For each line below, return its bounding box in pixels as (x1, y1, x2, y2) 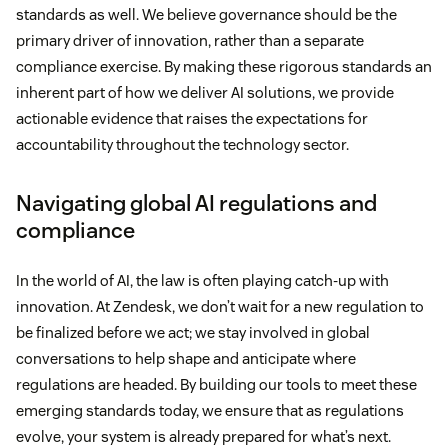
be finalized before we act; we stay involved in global (16, 322, 370, 342)
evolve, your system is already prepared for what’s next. (16, 426, 391, 446)
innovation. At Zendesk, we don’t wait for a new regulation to (16, 296, 424, 316)
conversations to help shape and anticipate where (16, 348, 356, 368)
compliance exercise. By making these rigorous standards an (16, 56, 432, 76)
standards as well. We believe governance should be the (16, 4, 397, 24)
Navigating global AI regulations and (16, 188, 377, 217)
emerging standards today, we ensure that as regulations (16, 400, 404, 420)
